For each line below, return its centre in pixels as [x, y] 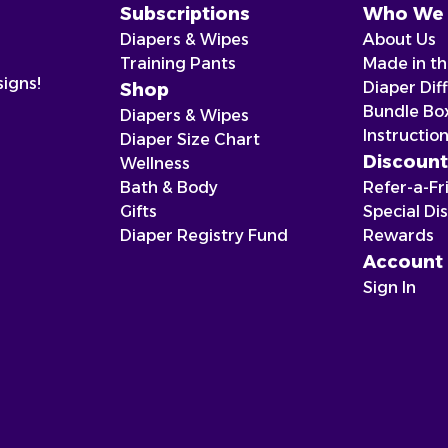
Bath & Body [169, 187]
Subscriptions [185, 14]
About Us [399, 39]
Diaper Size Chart [190, 139]
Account [402, 262]
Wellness [155, 163]
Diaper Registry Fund [204, 235]
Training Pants [178, 63]
